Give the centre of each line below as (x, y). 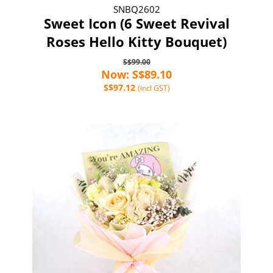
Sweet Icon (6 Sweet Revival (136, 23)
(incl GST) (154, 88)
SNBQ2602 (136, 9)
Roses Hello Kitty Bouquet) (136, 41)
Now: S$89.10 (136, 74)
